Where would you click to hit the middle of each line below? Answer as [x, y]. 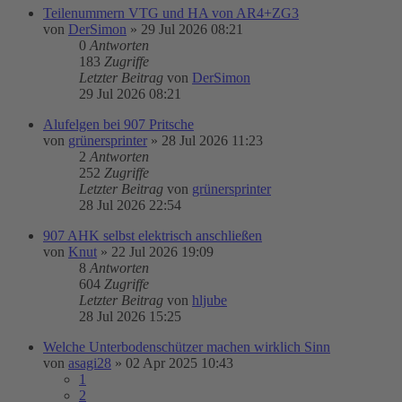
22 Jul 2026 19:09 [162, 252]
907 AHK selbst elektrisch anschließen [153, 236]
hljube [210, 300]
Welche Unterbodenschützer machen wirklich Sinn [187, 347]
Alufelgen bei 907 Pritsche [118, 124]
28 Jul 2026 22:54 [130, 205]
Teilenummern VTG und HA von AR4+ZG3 [171, 13]
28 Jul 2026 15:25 [130, 316]
